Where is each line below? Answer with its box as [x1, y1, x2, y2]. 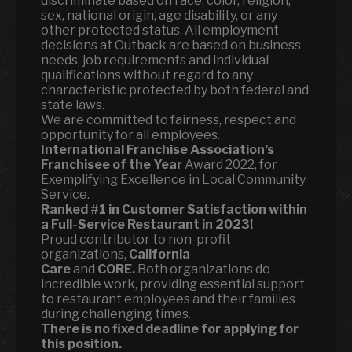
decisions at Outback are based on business [41, 38, 301, 53]
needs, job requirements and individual [41, 53, 269, 68]
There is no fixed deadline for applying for [41, 321, 299, 336]
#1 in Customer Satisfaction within [88, 202, 307, 217]
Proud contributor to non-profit [41, 232, 231, 247]
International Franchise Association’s [41, 142, 274, 157]
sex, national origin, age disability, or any [41, 8, 277, 23]
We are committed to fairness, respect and [41, 112, 296, 127]
